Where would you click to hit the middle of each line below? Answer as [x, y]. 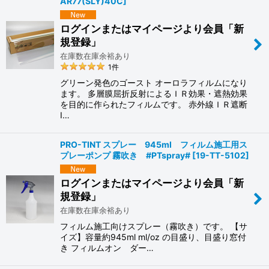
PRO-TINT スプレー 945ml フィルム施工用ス [154, 145]
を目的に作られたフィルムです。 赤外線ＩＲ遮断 [154, 104]
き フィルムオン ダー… [107, 247]
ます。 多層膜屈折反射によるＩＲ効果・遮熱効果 [154, 94]
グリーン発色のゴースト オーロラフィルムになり [154, 83]
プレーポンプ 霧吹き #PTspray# [125, 156]
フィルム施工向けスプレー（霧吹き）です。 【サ [154, 226]
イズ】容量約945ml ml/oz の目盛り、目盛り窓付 [153, 237]
